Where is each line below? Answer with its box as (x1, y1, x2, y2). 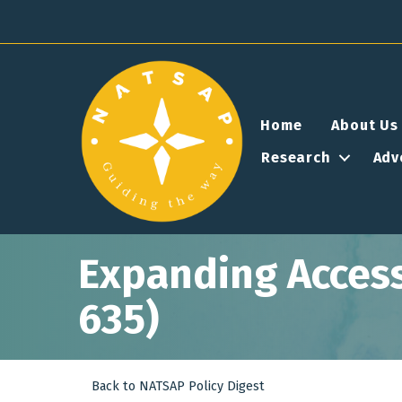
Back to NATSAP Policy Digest (92, 379, 265, 395)
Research (261, 148, 331, 166)
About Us (331, 116, 398, 134)
